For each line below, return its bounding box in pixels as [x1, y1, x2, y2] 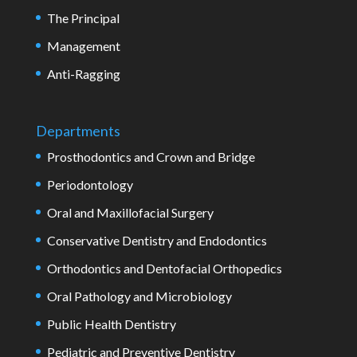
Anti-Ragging [46, 65, 120, 81]
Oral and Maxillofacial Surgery [46, 204, 214, 220]
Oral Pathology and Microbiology [46, 288, 232, 304]
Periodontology [46, 176, 133, 192]
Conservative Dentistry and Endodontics [46, 232, 267, 248]
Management [46, 37, 120, 53]
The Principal [46, 10, 120, 25]
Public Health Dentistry [46, 316, 176, 331]
